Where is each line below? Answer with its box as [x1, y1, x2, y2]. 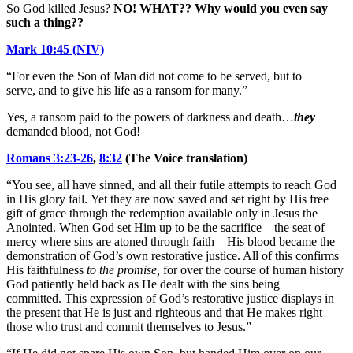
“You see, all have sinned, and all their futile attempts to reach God [6, 177, 336, 191]
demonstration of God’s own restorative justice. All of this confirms [6, 248, 339, 262]
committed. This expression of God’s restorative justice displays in [6, 291, 334, 305]
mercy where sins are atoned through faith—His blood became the [6, 234, 335, 248]
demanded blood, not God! [6, 124, 140, 138]
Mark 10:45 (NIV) [6, 42, 104, 56]
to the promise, [87, 262, 160, 277]
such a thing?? [6, 15, 84, 29]
